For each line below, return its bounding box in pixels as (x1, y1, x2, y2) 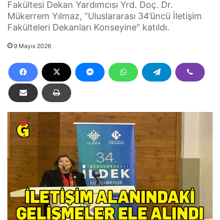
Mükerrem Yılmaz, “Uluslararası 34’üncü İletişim (7, 10, 202, 21)
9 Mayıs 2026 (14, 42, 51, 50)
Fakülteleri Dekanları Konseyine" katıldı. (7, 22, 169, 32)
